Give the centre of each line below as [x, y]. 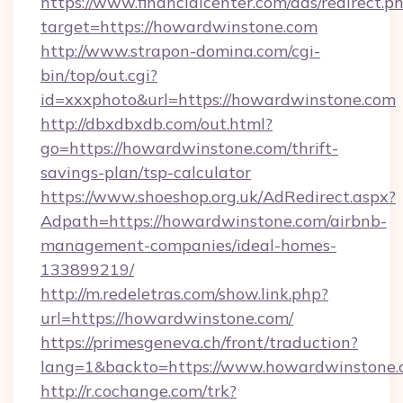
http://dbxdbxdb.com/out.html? [157, 124]
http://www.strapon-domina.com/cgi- [180, 51]
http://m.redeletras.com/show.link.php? [184, 294]
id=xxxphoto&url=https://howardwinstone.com [218, 99]
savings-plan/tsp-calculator [146, 172]
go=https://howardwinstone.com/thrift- [189, 148]
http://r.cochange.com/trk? [139, 391]
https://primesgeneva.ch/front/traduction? [199, 342]
